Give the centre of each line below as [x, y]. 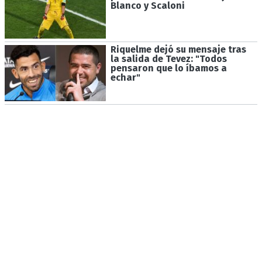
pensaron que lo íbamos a [168, 68]
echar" [125, 78]
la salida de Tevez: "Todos [168, 59]
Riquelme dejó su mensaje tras [178, 50]
